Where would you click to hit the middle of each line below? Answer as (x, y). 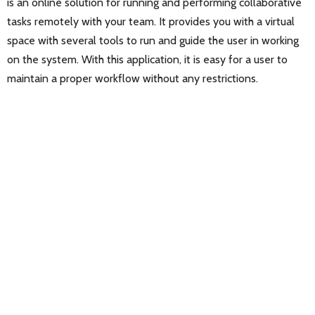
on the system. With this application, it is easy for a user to (147, 59)
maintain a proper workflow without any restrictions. (133, 78)
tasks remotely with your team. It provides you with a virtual (151, 21)
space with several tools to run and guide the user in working (153, 40)
